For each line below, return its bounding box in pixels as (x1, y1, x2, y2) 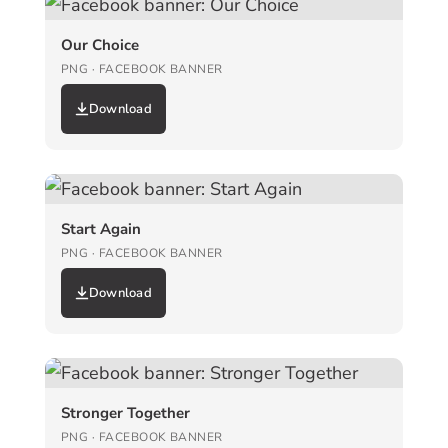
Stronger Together (60, 403, 190, 424)
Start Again (60, 219, 141, 240)
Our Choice (60, 35, 139, 56)
